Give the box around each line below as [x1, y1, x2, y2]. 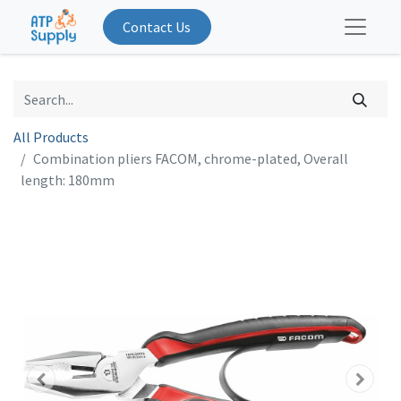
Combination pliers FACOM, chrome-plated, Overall [33, 149, 348, 167]
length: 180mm [21, 170, 115, 189]
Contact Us [123, 18, 192, 37]
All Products [13, 127, 89, 146]
